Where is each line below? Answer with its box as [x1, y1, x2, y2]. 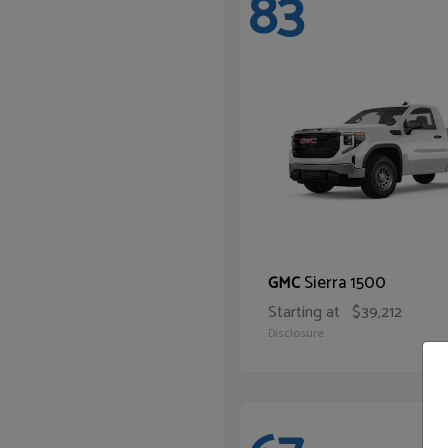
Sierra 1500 [304, 269, 386, 297]
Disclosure [268, 324, 324, 343]
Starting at [268, 299, 340, 326]
